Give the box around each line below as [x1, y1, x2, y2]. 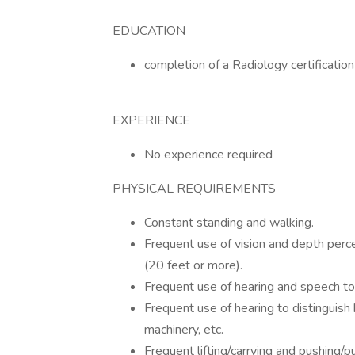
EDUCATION [113, 22, 185, 40]
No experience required [144, 146, 273, 163]
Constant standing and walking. [144, 214, 314, 231]
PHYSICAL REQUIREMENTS [113, 180, 276, 197]
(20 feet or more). [144, 257, 242, 274]
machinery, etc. [144, 321, 223, 338]
